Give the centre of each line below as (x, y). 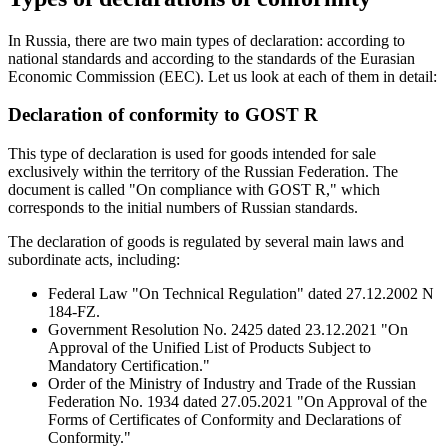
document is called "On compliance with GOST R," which (194, 190)
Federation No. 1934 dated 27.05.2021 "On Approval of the (237, 402)
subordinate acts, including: (94, 260)
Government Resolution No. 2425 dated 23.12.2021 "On (228, 330)
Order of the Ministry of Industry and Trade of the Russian (232, 384)
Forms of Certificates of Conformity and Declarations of (224, 420)
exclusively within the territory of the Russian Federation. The (203, 172)
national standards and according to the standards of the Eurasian (211, 58)
